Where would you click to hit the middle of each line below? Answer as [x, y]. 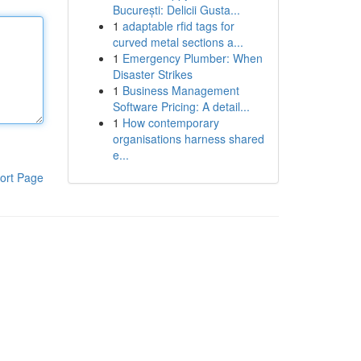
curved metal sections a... [178, 42]
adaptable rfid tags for [178, 26]
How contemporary [170, 122]
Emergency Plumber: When [192, 58]
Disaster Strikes [152, 74]
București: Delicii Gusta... [176, 10]
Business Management [180, 90]
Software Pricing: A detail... [181, 106]
